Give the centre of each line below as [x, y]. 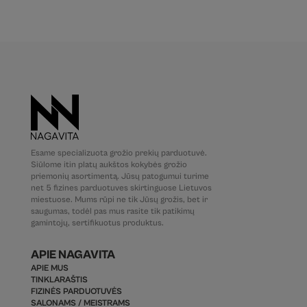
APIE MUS [49, 268]
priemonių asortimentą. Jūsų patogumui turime [120, 176]
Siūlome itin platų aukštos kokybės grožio [109, 164]
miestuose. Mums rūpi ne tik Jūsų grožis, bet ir [119, 199]
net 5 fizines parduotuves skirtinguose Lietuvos [121, 188]
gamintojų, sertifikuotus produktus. [97, 223]
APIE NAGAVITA [73, 255]
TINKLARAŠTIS [59, 280]
